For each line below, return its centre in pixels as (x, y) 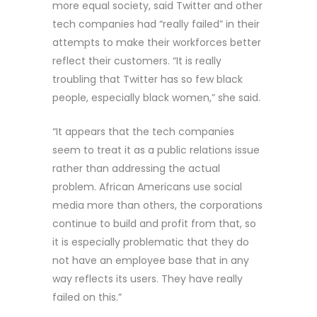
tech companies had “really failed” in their (156, 24)
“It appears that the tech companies (143, 131)
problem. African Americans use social (147, 186)
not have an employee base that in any (151, 260)
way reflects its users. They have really (148, 278)
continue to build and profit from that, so (154, 223)
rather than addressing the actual (136, 168)
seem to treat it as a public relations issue (156, 150)
